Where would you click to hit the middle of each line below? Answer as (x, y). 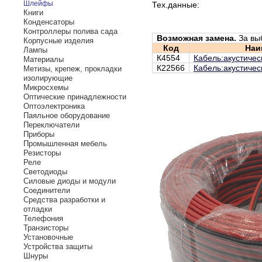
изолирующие (48, 78)
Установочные (48, 237)
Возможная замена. (196, 38)
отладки (38, 209)
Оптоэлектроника (54, 106)
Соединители (47, 190)
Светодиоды (45, 172)
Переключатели (51, 125)
